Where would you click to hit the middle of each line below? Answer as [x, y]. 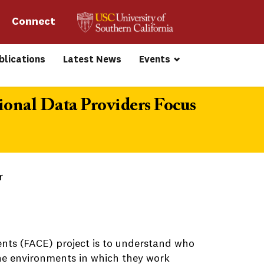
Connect [34, 22]
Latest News [93, 59]
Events [155, 59]
